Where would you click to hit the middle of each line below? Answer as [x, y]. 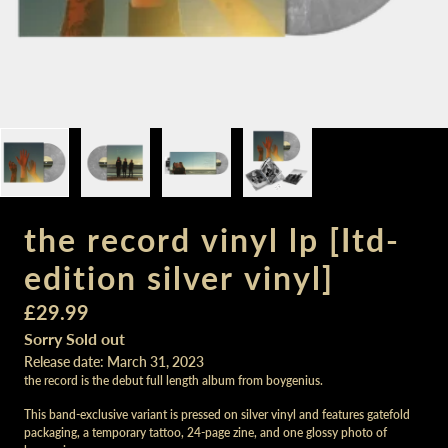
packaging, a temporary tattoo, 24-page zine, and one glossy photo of [205, 432]
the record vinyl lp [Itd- [212, 239]
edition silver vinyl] [179, 277]
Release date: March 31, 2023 [114, 361]
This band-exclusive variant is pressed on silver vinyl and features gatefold [217, 414]
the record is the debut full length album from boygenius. [175, 380]
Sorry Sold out [74, 338]
